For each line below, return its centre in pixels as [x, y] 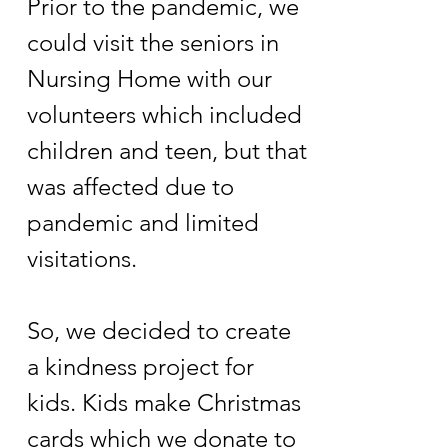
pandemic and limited [143, 222]
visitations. [82, 258]
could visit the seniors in [153, 42]
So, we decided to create [159, 330]
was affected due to [130, 186]
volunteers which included [164, 114]
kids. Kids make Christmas [164, 402]
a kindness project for [140, 366]
